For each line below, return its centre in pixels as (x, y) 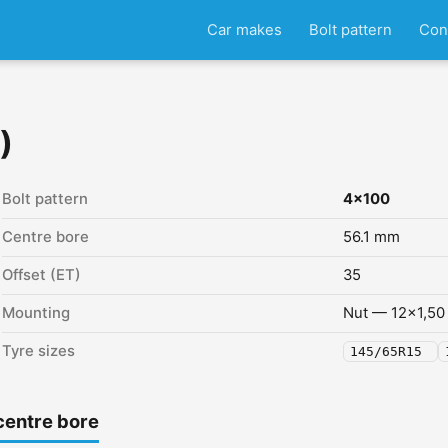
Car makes (244, 29)
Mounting (36, 313)
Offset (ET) (41, 275)
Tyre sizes (38, 351)
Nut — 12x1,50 (394, 313)
